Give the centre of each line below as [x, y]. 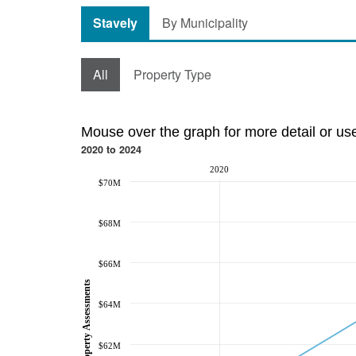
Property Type [172, 74]
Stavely [115, 23]
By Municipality [205, 23]
